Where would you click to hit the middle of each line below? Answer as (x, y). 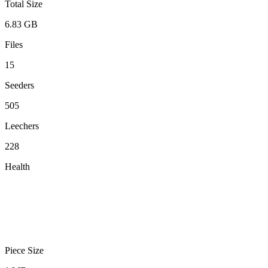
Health (17, 166)
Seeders (19, 85)
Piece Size (24, 250)
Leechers (22, 126)
